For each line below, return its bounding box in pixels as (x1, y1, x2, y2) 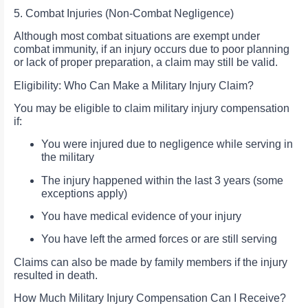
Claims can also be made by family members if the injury (14, 256, 287, 268)
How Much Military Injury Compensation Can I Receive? (14, 292, 286, 305)
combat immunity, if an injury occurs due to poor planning (14, 43, 289, 56)
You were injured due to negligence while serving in (41, 138, 293, 151)
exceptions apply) (41, 187, 127, 199)
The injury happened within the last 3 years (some (41, 174, 283, 186)
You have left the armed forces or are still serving (41, 233, 277, 245)
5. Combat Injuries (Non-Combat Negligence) (14, 7, 234, 19)
